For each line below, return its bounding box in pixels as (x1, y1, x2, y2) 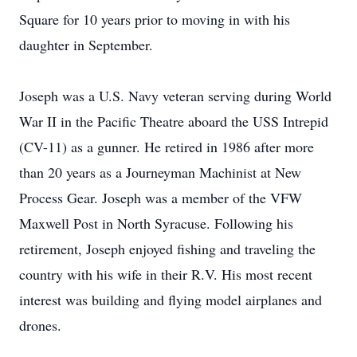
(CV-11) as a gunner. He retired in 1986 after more (19, 137, 314, 156)
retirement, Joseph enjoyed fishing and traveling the (19, 239, 316, 258)
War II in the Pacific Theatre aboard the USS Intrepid (19, 112, 328, 131)
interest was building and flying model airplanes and (19, 290, 322, 309)
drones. (19, 316, 61, 335)
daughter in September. (19, 35, 153, 54)
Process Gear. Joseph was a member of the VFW (19, 188, 302, 207)
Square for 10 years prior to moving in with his (19, 10, 290, 29)
